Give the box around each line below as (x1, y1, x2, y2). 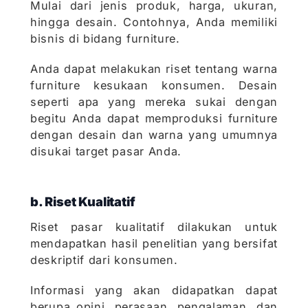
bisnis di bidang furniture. (30, 32, 184, 46)
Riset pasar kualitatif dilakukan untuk (30, 220, 278, 234)
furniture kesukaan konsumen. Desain (30, 78, 278, 93)
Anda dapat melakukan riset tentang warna (30, 62, 278, 76)
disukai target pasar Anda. (30, 144, 182, 159)
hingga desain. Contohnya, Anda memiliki (30, 15, 278, 30)
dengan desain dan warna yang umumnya (30, 128, 278, 142)
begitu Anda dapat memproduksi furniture (30, 111, 278, 126)
